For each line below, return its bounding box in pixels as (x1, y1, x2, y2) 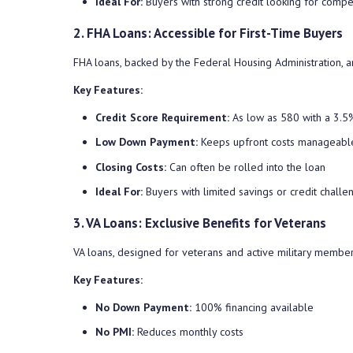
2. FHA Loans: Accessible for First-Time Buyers (73, 24, 343, 42)
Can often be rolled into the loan (166, 159, 325, 174)
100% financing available (191, 299, 314, 314)
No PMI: (95, 325, 134, 340)
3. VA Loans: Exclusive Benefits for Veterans (73, 214, 326, 232)
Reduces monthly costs (134, 325, 243, 340)
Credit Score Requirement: (95, 110, 229, 124)
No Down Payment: (95, 299, 191, 314)
